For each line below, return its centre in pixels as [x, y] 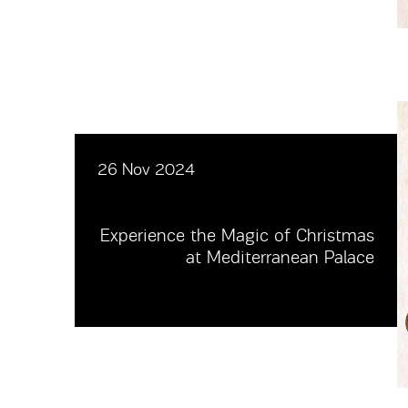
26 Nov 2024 [146, 170]
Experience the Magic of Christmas [237, 236]
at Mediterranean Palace [280, 258]
